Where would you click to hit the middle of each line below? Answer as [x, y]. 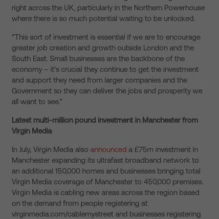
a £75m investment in [162, 149]
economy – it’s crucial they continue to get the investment [105, 69]
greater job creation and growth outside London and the [103, 48]
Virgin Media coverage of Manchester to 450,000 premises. [108, 182]
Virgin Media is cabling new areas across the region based [106, 192]
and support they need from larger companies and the [99, 80]
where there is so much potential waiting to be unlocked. [103, 18]
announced [109, 149]
